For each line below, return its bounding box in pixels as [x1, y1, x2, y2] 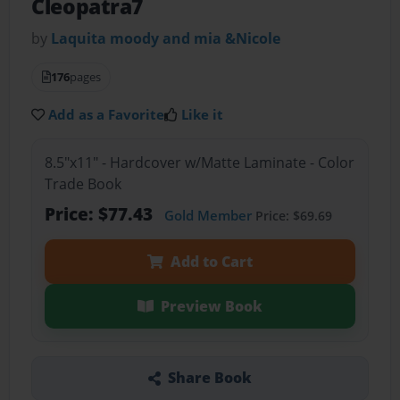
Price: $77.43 [44, 201, 157, 226]
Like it [181, 105, 224, 124]
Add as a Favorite [48, 105, 165, 124]
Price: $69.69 [251, 206, 332, 224]
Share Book [167, 368, 252, 388]
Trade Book [44, 173, 121, 194]
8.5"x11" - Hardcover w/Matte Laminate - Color [44, 152, 354, 172]
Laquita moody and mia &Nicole [51, 29, 281, 49]
